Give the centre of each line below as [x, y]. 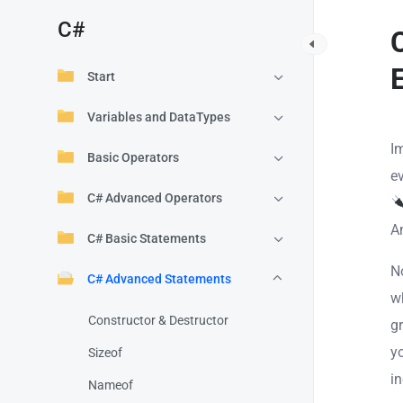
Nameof [111, 385]
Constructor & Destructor [158, 320]
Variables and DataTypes [159, 117]
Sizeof [105, 353]
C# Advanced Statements [159, 279]
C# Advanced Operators [155, 198]
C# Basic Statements [147, 238]
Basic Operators [133, 157]
